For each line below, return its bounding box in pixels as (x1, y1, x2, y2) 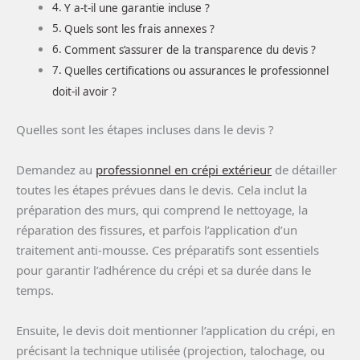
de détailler (272, 162, 337, 178)
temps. (16, 282, 54, 299)
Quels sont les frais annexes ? (63, 21, 215, 36)
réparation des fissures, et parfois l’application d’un (16, 222, 297, 239)
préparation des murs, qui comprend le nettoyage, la (16, 202, 308, 219)
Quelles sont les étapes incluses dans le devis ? (16, 121, 274, 138)
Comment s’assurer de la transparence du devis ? (63, 42, 316, 57)
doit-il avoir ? (52, 84, 117, 99)
